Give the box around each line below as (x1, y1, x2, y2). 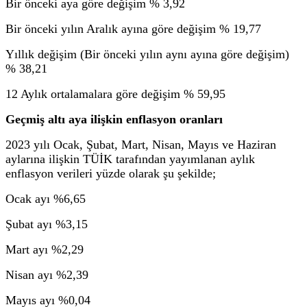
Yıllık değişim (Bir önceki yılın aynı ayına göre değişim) (5, 47, 289, 61)
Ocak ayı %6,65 (5, 191, 86, 206)
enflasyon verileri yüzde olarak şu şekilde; (5, 166, 216, 180)
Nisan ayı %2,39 (5, 267, 88, 282)
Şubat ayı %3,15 (5, 217, 88, 231)
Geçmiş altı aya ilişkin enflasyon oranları (5, 112, 223, 126)
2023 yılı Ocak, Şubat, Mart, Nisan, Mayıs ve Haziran (5, 137, 276, 151)
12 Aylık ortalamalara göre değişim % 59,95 (5, 86, 225, 101)
